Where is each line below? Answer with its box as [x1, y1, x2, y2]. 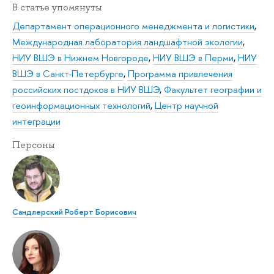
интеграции [12, 114, 61, 128]
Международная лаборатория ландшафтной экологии [12, 35, 243, 48]
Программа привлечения [128, 67, 232, 80]
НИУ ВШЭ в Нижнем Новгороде [12, 51, 149, 64]
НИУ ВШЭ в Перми [153, 51, 234, 64]
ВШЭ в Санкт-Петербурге [12, 67, 124, 80]
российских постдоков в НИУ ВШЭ [12, 83, 160, 96]
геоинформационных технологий [12, 98, 150, 112]
